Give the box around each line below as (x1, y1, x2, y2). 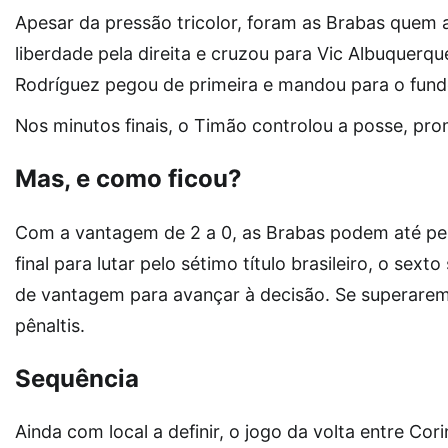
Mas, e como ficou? (15, 163, 242, 193)
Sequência (15, 363, 139, 393)
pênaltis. (15, 314, 85, 336)
